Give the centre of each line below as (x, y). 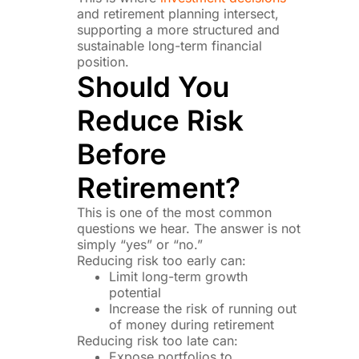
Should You (153, 86)
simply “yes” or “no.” (140, 244)
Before (122, 153)
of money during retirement (192, 324)
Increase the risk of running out (203, 308)
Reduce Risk (161, 120)
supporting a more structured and (179, 29)
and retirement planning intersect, (178, 13)
